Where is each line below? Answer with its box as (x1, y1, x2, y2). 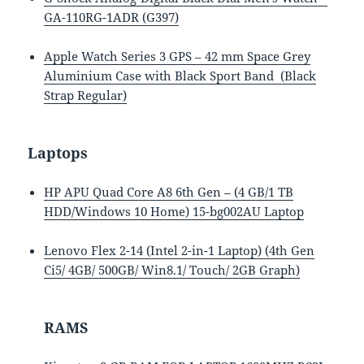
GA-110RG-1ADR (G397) (44, 8, 180, 25)
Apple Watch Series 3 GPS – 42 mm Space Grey (44, 47, 311, 64)
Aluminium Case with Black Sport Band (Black (44, 67, 317, 84)
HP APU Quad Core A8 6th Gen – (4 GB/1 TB (44, 183, 294, 200)
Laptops (28, 142, 89, 162)
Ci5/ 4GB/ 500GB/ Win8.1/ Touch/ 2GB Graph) (44, 261, 301, 278)
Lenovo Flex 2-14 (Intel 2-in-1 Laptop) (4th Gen (44, 241, 315, 258)
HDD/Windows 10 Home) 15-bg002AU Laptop (44, 202, 305, 219)
